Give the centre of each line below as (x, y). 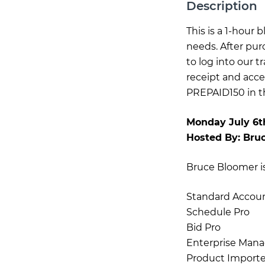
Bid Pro (203, 227)
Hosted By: (214, 138)
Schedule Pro (218, 212)
